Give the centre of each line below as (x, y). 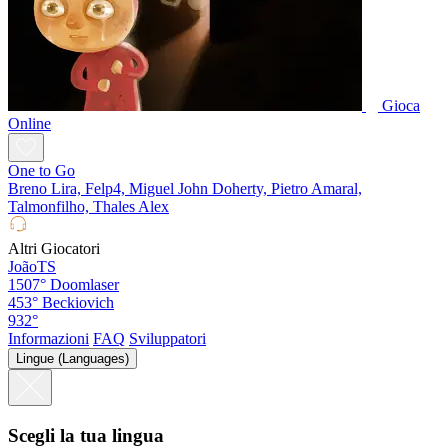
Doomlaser (84, 285)
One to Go (41, 171)
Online (29, 124)
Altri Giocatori (54, 249)
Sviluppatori (167, 339)
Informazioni (48, 339)
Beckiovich (78, 303)
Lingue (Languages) (72, 359)
